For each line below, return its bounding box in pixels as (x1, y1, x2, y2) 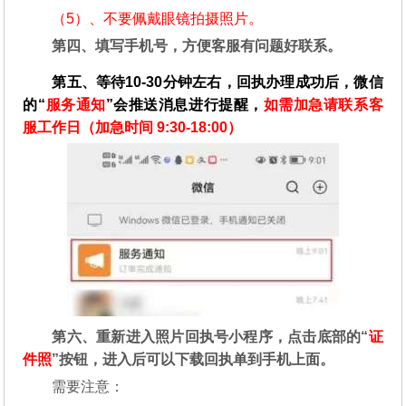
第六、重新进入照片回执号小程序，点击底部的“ (52, 328, 369, 344)
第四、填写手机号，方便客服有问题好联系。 (52, 37, 343, 53)
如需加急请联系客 (263, 96, 383, 112)
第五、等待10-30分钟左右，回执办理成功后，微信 (52, 73, 383, 90)
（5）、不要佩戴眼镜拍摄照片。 (52, 10, 264, 26)
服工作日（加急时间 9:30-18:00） (23, 119, 243, 135)
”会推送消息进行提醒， (105, 96, 264, 112)
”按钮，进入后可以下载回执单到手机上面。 (52, 351, 335, 367)
